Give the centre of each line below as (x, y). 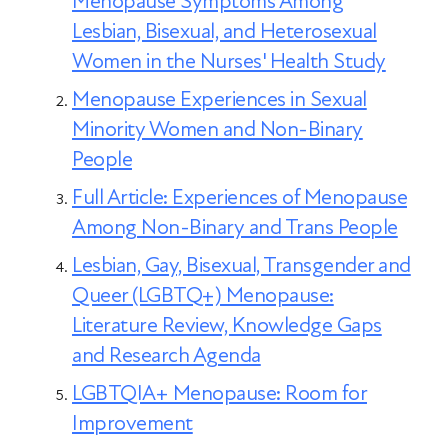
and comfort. (99, 20)
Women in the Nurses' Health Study (229, 61)
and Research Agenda (166, 355)
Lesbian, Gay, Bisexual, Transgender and (241, 265)
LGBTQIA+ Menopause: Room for (219, 393)
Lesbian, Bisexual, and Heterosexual (224, 31)
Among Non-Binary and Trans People (235, 227)
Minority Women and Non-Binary (217, 129)
